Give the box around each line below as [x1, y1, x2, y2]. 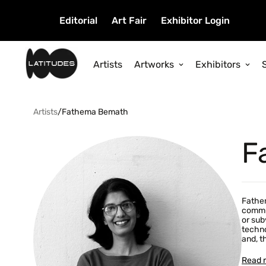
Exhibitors [195, 58, 240, 70]
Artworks [134, 58, 174, 70]
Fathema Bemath [62, 107, 128, 118]
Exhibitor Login [161, 15, 230, 26]
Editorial [59, 15, 97, 26]
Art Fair [112, 15, 147, 26]
